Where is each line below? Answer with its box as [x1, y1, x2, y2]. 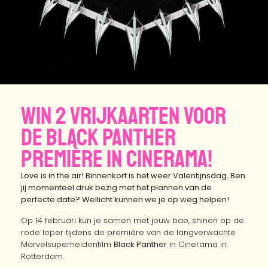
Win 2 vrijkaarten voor [21, 101, 226, 131]
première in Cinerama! [21, 144, 212, 174]
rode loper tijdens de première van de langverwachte [21, 227, 236, 238]
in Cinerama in [167, 239, 227, 250]
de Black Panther [21, 123, 176, 153]
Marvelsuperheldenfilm [21, 239, 114, 250]
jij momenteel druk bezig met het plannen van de [21, 182, 212, 193]
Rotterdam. [21, 251, 64, 262]
